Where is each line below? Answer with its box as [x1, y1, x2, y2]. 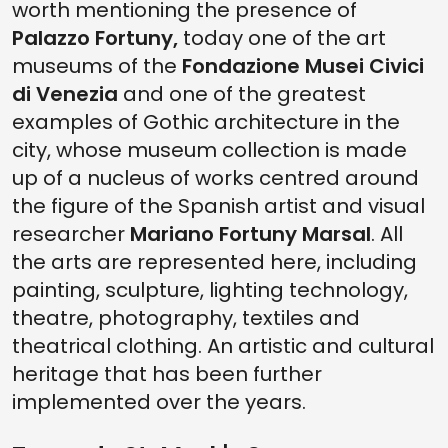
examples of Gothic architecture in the [12, 108, 400, 136]
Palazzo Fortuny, [12, 24, 178, 52]
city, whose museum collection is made [12, 136, 407, 164]
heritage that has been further [12, 360, 322, 388]
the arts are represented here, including [12, 248, 417, 276]
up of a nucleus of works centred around [12, 164, 419, 192]
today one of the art [178, 24, 386, 52]
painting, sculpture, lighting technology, [12, 276, 408, 304]
